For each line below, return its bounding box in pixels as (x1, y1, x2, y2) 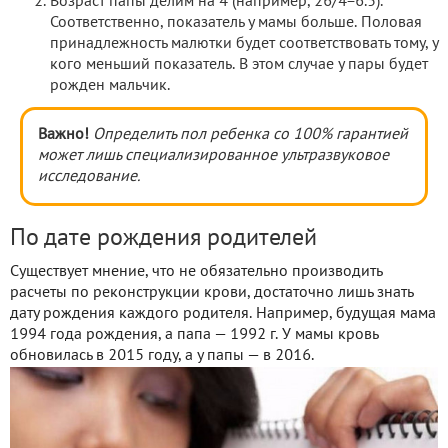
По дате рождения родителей (10, 228, 317, 251)
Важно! (38, 128, 89, 143)
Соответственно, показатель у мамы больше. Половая (50, 16, 422, 31)
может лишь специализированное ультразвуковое (38, 149, 389, 164)
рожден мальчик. (50, 79, 170, 94)
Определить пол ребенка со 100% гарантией (93, 128, 408, 143)
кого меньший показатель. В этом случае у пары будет (50, 58, 428, 73)
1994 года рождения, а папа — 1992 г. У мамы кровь (10, 328, 378, 343)
